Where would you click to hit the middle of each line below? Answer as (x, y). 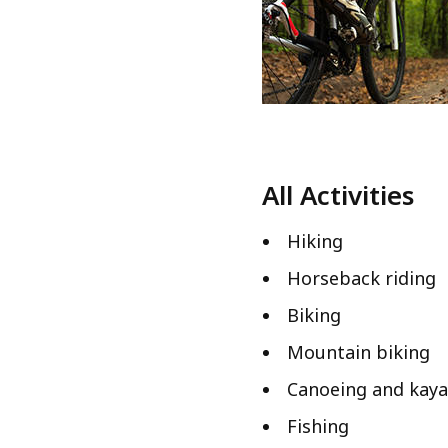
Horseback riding (361, 278)
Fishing (318, 426)
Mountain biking (358, 352)
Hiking (315, 241)
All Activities (338, 195)
